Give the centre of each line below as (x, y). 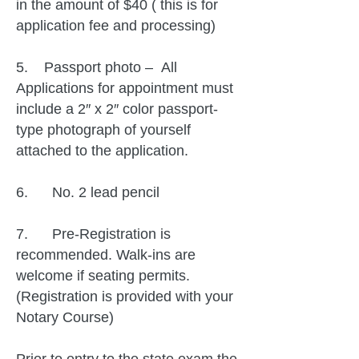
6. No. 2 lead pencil (88, 192)
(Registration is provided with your (125, 296)
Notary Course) (65, 317)
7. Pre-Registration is (93, 234)
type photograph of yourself (103, 130)
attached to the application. (102, 151)
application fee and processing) (116, 26)
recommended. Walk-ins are (106, 255)
